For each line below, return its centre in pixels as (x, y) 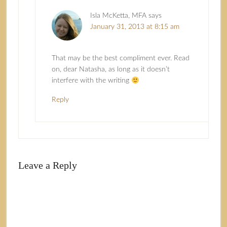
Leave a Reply (47, 165)
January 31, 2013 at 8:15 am (135, 27)
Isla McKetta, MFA (118, 16)
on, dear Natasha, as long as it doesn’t (110, 70)
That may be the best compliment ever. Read (120, 59)
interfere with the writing (91, 81)
